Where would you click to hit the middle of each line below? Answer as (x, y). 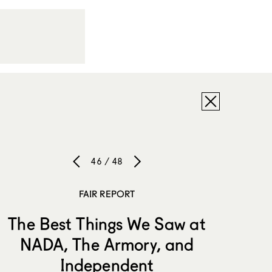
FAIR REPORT (107, 193)
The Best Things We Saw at (107, 224)
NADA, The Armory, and (107, 244)
